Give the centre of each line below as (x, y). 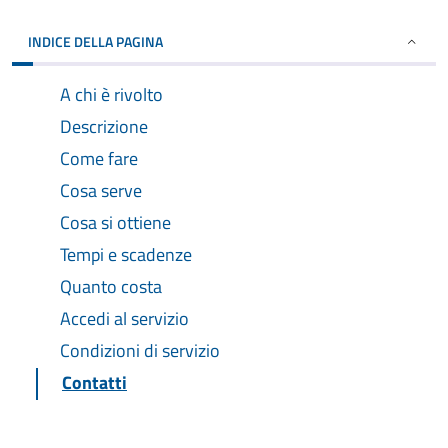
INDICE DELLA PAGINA (95, 41)
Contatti (94, 382)
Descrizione (104, 126)
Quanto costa (111, 286)
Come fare (99, 158)
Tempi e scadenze (126, 254)
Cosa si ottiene (115, 222)
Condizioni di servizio (140, 350)
